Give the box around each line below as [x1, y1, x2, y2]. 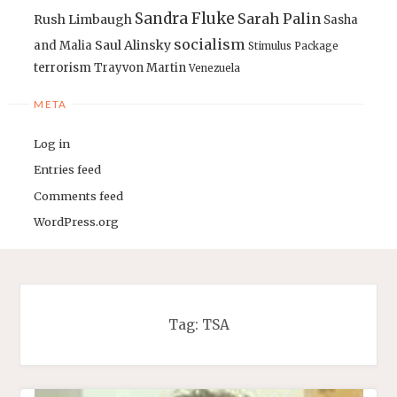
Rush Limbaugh [34, 11, 133, 27]
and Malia [34, 37, 93, 53]
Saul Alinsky [95, 36, 172, 53]
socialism [174, 35, 246, 53]
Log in [34, 136, 71, 152]
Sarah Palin [237, 9, 322, 27]
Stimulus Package [248, 39, 339, 52]
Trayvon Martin [94, 59, 187, 75]
